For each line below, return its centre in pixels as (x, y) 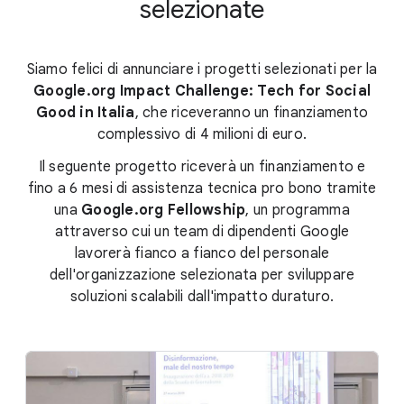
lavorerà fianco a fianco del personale (202, 253)
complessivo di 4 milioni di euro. (202, 134)
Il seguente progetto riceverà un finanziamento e (202, 166)
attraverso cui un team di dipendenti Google (202, 231)
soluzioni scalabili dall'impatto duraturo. (202, 296)
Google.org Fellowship (164, 210)
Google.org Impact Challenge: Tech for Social (202, 91)
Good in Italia (86, 112)
